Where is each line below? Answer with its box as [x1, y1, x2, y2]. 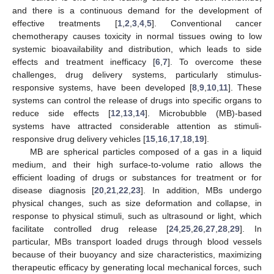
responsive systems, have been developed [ [12, 82, 192, 92]
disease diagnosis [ [12, 185, 95, 195]
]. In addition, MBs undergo [141, 185, 262, 195]
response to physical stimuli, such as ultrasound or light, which [12, 210, 262, 221]
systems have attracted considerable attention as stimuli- [12, 120, 262, 131]
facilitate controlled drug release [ [12, 223, 169, 234]
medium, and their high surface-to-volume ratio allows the [12, 159, 262, 169]
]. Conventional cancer [151, 18, 262, 28]
